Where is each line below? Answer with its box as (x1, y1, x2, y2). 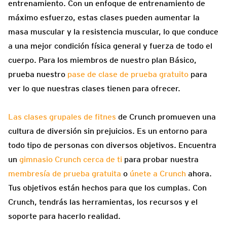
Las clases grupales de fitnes (8, 112, 116, 122)
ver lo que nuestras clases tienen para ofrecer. (8, 84, 180, 94)
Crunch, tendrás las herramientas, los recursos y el (8, 197, 198, 207)
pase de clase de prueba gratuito (67, 69, 188, 80)
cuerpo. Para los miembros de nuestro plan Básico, (8, 55, 197, 65)
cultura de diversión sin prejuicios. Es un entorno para (8, 126, 207, 136)
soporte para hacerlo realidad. (8, 211, 121, 221)
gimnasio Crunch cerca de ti (19, 155, 122, 165)
